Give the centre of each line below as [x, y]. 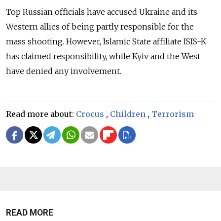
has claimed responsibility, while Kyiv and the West [103, 56]
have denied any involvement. [64, 71]
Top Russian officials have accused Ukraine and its [102, 12]
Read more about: [41, 114]
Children [128, 114]
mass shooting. [36, 42]
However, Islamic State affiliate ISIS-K [136, 42]
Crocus [90, 114]
